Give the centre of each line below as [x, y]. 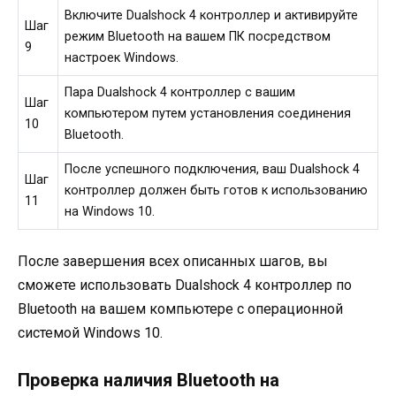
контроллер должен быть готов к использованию [217, 191]
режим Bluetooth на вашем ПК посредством [198, 37]
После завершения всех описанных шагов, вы [173, 262]
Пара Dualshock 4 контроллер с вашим [180, 93]
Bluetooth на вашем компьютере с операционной [180, 309]
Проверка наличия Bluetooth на [148, 381]
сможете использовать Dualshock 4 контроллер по [185, 286]
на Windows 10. [110, 212]
